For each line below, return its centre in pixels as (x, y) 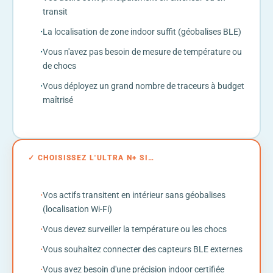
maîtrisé (58, 100)
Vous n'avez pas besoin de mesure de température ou (142, 51)
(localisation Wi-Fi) (77, 209)
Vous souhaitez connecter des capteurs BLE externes (143, 249)
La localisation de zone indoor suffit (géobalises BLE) (142, 31)
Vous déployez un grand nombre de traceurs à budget (144, 86)
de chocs (59, 66)
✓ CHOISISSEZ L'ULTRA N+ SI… (91, 158)
